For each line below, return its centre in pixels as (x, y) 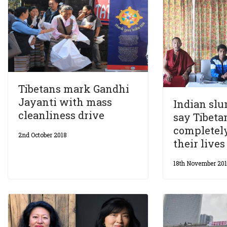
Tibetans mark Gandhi (74, 88)
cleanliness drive (61, 115)
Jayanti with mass (65, 102)
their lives (199, 143)
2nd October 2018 (43, 135)
